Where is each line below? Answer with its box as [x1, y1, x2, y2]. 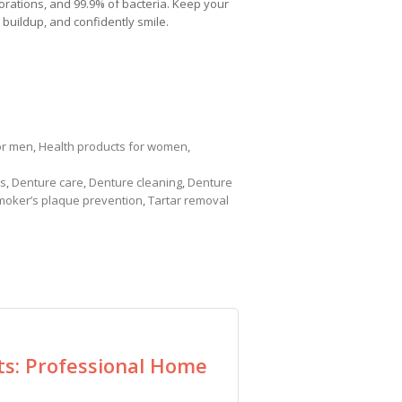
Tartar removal [147, 192, 229, 208]
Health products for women [38, 138, 188, 154]
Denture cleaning [88, 174, 182, 190]
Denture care [11, 174, 83, 190]
